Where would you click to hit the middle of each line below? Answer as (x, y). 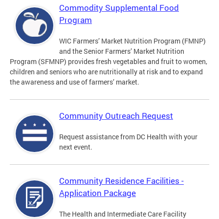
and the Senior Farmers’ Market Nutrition (122, 51)
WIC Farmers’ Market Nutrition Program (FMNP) (132, 41)
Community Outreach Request (116, 116)
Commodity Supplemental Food (119, 8)
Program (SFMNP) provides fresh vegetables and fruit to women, (109, 62)
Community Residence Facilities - (121, 181)
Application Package (98, 193)
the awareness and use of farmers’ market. (75, 82)
